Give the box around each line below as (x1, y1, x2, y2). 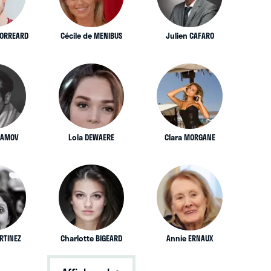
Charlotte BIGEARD (60, 232, 122, 245)
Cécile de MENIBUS (60, 29, 122, 42)
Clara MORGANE (164, 131, 215, 143)
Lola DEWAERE (68, 131, 114, 143)
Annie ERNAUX (166, 232, 214, 245)
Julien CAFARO (165, 29, 214, 42)
